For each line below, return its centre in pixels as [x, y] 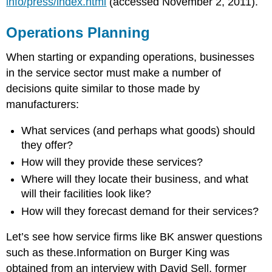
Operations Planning [78, 33]
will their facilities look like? [87, 194]
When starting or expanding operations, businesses [131, 57]
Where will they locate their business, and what [135, 179]
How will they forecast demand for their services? [140, 211]
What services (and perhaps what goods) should [138, 130]
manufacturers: [43, 105]
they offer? [47, 145]
